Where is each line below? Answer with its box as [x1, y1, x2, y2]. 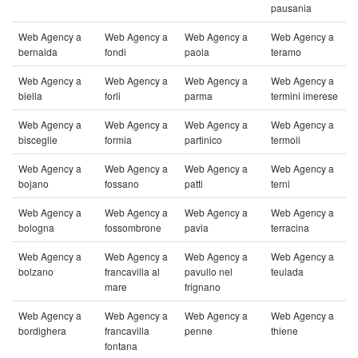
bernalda [18, 45, 58, 58]
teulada [271, 265, 304, 278]
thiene [271, 324, 298, 337]
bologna [18, 221, 54, 234]
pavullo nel [185, 265, 233, 278]
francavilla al [105, 265, 160, 278]
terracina [271, 221, 309, 234]
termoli [271, 133, 300, 146]
